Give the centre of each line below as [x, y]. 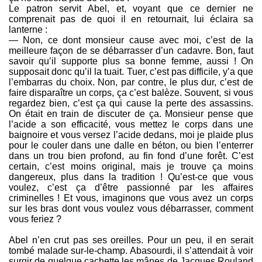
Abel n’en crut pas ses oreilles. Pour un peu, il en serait [131, 240]
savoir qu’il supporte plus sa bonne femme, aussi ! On [131, 61]
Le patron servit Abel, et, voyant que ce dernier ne [131, 9]
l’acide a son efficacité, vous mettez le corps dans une [131, 125]
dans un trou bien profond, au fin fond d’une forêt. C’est [131, 156]
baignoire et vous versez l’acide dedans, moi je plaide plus [131, 135]
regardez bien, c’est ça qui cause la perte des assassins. [131, 104]
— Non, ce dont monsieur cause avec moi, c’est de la [131, 40]
